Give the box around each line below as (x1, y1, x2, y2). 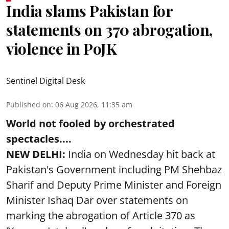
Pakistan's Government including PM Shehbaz (6, 162, 222, 176)
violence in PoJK (6, 38, 117, 59)
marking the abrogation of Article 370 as (6, 208, 195, 222)
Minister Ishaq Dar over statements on (6, 193, 188, 207)
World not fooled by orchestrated (6, 116, 175, 130)
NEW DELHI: (6, 147, 65, 161)
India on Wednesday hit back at (65, 147, 215, 161)
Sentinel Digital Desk (6, 75, 85, 86)
